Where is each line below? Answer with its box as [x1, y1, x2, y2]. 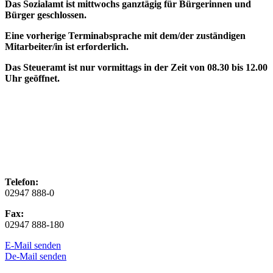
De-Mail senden [5, 251, 66, 262]
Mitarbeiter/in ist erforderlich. [5, 41, 129, 52]
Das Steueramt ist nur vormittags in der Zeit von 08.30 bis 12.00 [5, 62, 268, 73]
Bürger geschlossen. [5, 10, 87, 21]
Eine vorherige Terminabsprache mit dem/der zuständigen [5, 30, 246, 41]
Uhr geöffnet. [5, 73, 60, 84]
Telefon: [5, 177, 38, 188]
